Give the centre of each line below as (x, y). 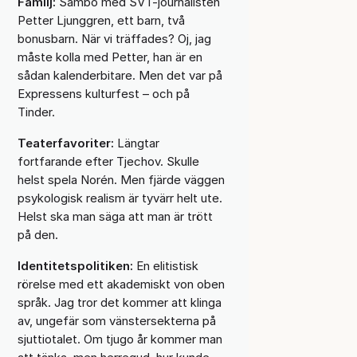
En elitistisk (165, 265)
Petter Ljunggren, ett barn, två (101, 20)
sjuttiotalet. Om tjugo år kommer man (120, 339)
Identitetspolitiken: (75, 265)
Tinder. (36, 112)
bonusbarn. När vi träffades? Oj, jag (114, 38)
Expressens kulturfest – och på (103, 93)
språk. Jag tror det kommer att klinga (119, 302)
